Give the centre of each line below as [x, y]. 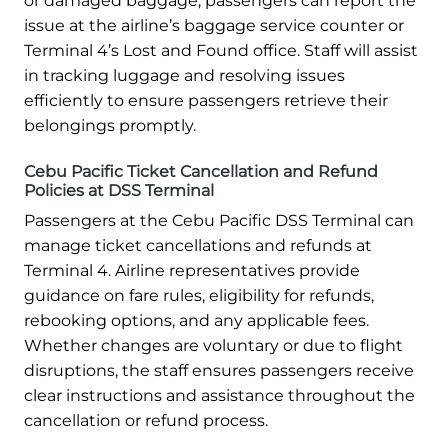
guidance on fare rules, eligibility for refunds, [199, 295]
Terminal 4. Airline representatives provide [192, 270]
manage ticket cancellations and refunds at [198, 245]
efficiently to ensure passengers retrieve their [206, 100]
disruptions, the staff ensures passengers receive [219, 370]
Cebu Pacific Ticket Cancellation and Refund [201, 171]
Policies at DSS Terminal [119, 190]
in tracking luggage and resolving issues [184, 75]
